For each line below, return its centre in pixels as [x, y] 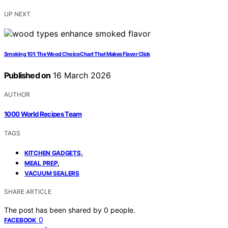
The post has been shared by [54, 210]
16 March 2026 [81, 76]
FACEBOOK [20, 220]
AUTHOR [17, 95]
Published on [27, 76]
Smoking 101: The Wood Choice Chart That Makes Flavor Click [77, 54]
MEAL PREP [41, 163]
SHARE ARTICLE [28, 191]
